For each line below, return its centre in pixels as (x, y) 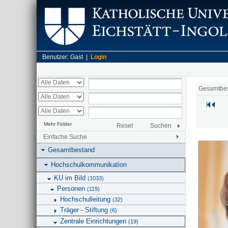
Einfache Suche (65, 137)
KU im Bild (71, 178)
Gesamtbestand (71, 150)
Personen (72, 188)
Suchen (161, 125)
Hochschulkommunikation (89, 164)
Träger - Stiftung (85, 210)
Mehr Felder (58, 124)
